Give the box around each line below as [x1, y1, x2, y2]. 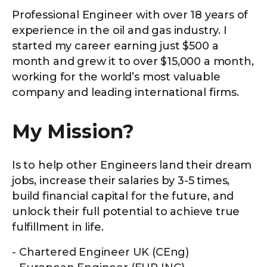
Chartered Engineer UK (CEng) [19, 246, 189, 259]
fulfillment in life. [12, 221, 104, 234]
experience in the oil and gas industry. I [12, 24, 227, 38]
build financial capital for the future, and [12, 190, 234, 203]
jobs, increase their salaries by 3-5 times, [12, 174, 230, 188]
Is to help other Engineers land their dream [12, 159, 252, 172]
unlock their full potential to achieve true [12, 205, 240, 219]
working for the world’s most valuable [12, 70, 221, 84]
